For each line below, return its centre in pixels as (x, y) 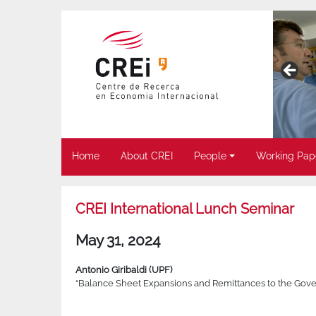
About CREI (147, 156)
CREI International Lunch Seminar (185, 209)
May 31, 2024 (118, 241)
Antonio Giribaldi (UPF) (124, 270)
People (210, 156)
